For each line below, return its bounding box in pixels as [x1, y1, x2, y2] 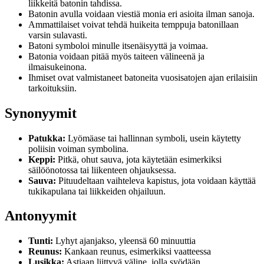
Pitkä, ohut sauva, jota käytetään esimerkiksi [55, 154, 222, 164]
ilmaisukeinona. [28, 61, 87, 72]
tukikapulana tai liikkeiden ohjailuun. [28, 186, 166, 196]
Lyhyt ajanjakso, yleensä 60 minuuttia [53, 236, 196, 246]
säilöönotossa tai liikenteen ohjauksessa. [28, 164, 176, 175]
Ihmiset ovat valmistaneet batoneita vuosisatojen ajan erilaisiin [28, 72, 258, 82]
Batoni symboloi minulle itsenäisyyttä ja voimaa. [28, 40, 208, 51]
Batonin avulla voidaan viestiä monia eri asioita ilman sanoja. [28, 8, 255, 19]
